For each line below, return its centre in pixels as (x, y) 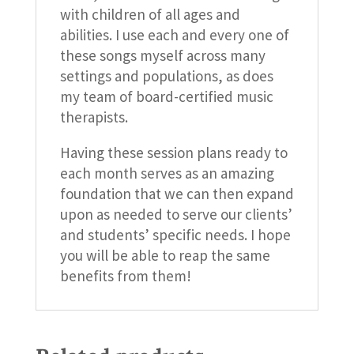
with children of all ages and (150, 14)
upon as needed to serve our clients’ (176, 214)
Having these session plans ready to (173, 152)
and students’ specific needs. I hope (175, 234)
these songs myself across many (162, 55)
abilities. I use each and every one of (174, 34)
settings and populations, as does (166, 75)
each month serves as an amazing (167, 173)
